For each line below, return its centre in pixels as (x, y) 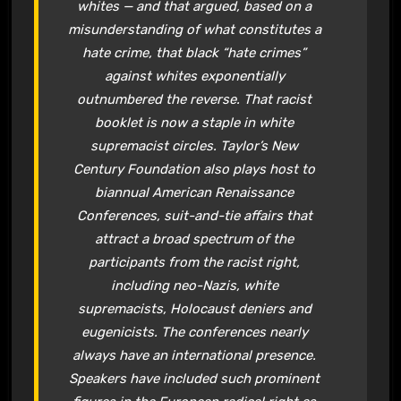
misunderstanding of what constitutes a (194, 29)
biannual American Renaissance (195, 192)
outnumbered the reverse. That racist (195, 99)
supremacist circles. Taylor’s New (195, 145)
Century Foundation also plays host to (195, 169)
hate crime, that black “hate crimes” (195, 52)
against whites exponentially (194, 76)
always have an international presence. (195, 355)
